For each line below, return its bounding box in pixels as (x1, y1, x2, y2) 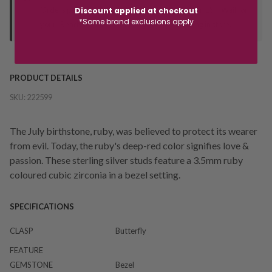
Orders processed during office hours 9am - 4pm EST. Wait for (40, 4, 248, 15)
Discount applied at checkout (74, 5, 198, 16)
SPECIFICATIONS (10, 201, 74, 211)
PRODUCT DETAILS (10, 72, 83, 83)
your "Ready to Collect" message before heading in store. (40, 19, 231, 29)
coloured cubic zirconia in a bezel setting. (10, 168, 180, 180)
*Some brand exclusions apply (78, 16, 194, 27)
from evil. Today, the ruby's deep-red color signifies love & (10, 139, 249, 151)
